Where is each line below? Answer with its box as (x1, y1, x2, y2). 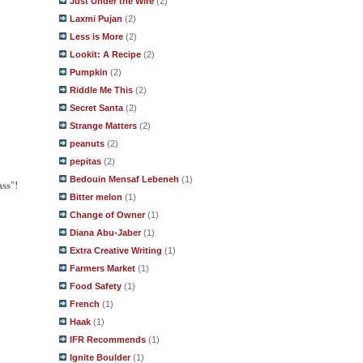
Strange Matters (70, 121, 137, 130)
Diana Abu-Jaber (70, 228, 141, 237)
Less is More (70, 32, 123, 41)
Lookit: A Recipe (70, 49, 141, 59)
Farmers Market (70, 263, 135, 273)
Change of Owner (70, 210, 145, 220)
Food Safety (70, 281, 122, 291)
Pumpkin (70, 67, 108, 77)
